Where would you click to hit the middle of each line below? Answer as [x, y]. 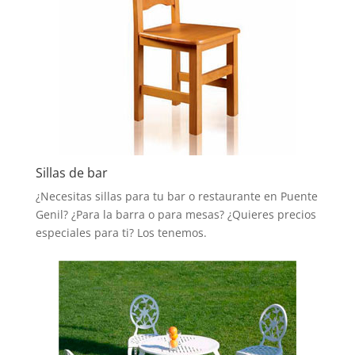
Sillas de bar [71, 172]
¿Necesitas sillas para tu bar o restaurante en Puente [176, 196]
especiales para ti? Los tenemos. [121, 232]
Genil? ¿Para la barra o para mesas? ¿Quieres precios [176, 214]
